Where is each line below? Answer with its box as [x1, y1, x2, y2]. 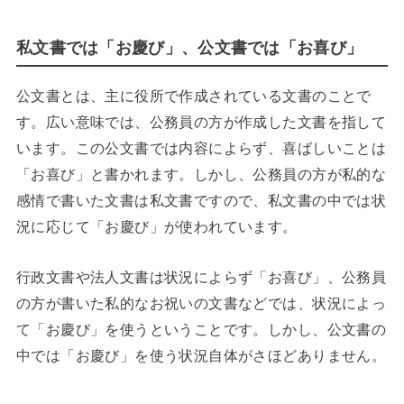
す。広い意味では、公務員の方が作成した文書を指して [15, 114, 387, 131]
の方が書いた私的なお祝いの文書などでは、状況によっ [15, 294, 387, 311]
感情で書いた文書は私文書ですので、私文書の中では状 [15, 192, 387, 209]
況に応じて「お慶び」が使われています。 [15, 218, 298, 235]
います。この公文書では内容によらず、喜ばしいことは [15, 140, 387, 157]
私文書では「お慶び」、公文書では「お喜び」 [15, 39, 363, 58]
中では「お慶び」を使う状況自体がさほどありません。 [15, 346, 387, 363]
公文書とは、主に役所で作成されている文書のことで [15, 87, 372, 105]
